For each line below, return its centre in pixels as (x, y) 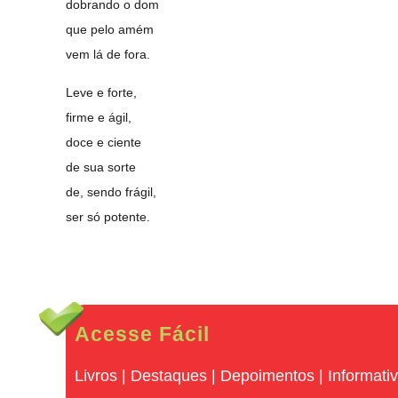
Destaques (169, 376)
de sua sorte (101, 167)
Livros (96, 376)
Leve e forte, (102, 92)
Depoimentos (268, 376)
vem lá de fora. (108, 54)
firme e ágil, (99, 117)
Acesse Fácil (143, 334)
